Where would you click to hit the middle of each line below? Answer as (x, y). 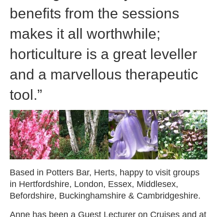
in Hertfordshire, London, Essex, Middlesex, (94, 184)
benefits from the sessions (94, 13)
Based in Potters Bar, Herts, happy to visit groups (105, 172)
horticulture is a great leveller (103, 54)
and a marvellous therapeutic (104, 74)
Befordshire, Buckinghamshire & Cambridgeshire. (105, 195)
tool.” (26, 94)
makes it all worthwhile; (85, 33)
